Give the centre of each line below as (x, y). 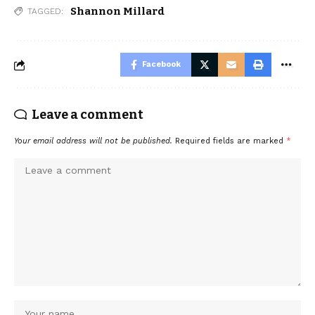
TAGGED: (45, 12)
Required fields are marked (231, 141)
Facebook (161, 65)
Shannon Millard (117, 12)
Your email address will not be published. (93, 141)
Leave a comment (88, 115)
